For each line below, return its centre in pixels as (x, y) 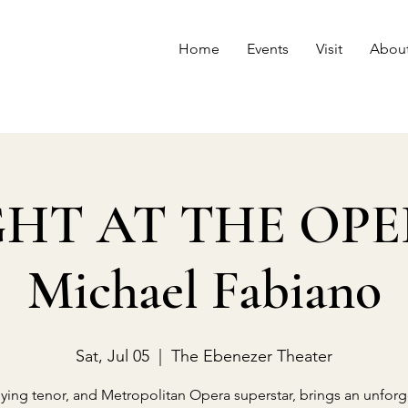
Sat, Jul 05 (112, 356)
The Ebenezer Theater (252, 356)
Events (268, 49)
